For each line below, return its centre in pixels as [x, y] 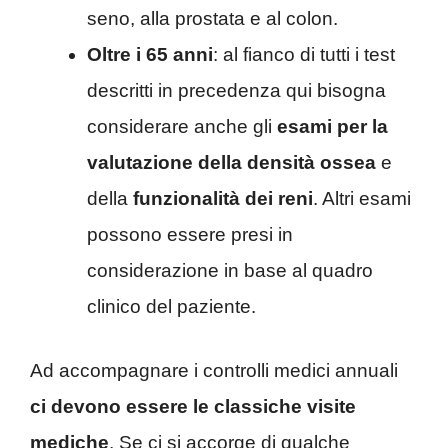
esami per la [332, 126]
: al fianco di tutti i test [304, 54]
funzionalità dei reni [223, 198]
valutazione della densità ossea [231, 162]
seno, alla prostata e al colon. [212, 18]
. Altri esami [362, 198]
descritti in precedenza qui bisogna [236, 90]
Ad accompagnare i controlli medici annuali [214, 371]
